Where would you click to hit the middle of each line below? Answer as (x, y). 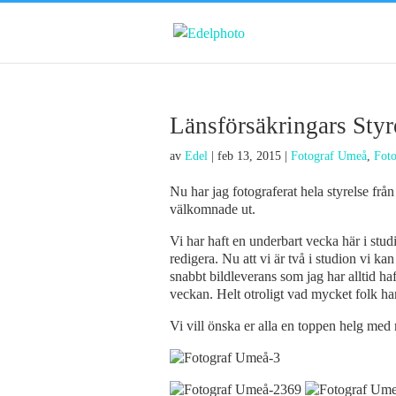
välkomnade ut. (213, 209)
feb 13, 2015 (249, 156)
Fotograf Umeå (329, 156)
